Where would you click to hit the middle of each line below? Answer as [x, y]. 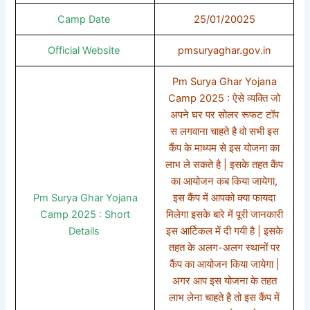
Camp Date [85, 19]
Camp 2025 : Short [85, 214]
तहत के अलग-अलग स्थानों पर [224, 247]
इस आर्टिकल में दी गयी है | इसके [224, 231]
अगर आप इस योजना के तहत [224, 281]
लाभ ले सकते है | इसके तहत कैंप [225, 164]
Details [85, 231]
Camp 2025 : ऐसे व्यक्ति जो [225, 98]
